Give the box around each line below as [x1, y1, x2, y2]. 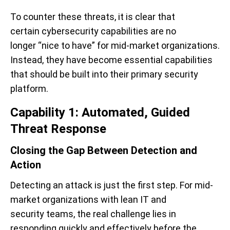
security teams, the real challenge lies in [10, 208, 176, 219]
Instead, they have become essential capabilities [10, 54, 213, 65]
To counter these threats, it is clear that [10, 11, 175, 22]
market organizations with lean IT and [10, 194, 166, 205]
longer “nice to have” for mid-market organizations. [10, 40, 220, 51]
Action [10, 159, 44, 171]
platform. [10, 83, 50, 94]
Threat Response [10, 122, 106, 136]
